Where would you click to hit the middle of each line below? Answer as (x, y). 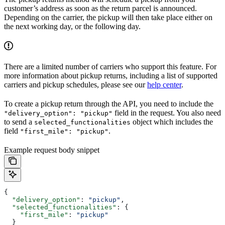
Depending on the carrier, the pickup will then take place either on (108, 18)
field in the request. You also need (167, 113)
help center (164, 85)
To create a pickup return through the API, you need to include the (109, 104)
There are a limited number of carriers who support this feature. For (110, 67)
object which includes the (172, 122)
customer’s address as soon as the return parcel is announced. (100, 9)
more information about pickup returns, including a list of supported (111, 76)
